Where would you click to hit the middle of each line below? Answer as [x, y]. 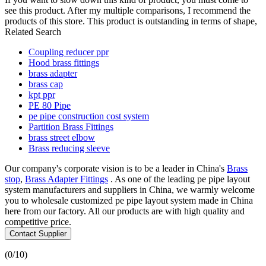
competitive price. [38, 221]
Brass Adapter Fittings [66, 179]
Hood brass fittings [64, 62]
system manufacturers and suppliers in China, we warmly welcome [130, 189]
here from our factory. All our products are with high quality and [125, 211]
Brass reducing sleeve [69, 148]
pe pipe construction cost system [89, 116]
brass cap [46, 84]
